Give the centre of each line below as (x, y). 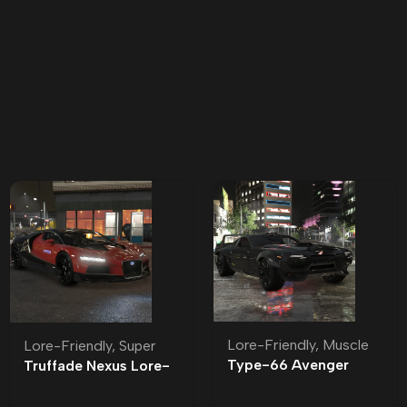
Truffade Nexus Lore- (97, 365)
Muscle (346, 345)
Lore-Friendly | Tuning (303, 385)
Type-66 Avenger (288, 365)
